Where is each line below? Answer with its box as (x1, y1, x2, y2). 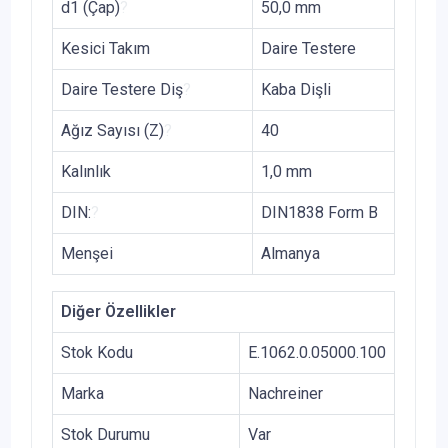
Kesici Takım (61, 38, 150, 58)
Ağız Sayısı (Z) (61, 120, 164, 140)
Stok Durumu (61, 424, 150, 444)
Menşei (61, 243, 113, 263)
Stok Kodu (61, 342, 133, 362)
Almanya (261, 243, 320, 263)
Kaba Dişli (261, 79, 331, 99)
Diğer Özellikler (61, 301, 176, 321)
